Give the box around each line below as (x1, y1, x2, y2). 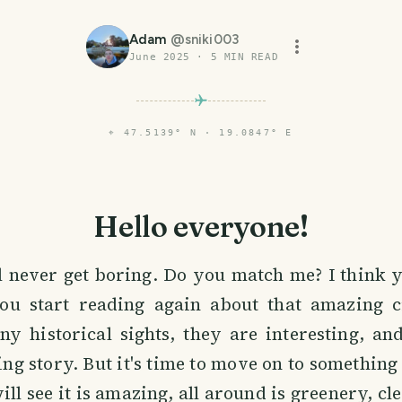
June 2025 (128, 51, 190, 63)
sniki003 (184, 31, 240, 48)
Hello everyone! (93, 209, 309, 245)
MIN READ (217, 51, 279, 63)
